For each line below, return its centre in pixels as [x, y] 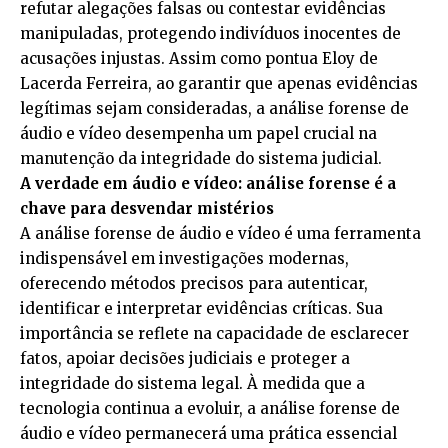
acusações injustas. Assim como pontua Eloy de [199, 58]
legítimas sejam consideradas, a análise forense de [214, 108]
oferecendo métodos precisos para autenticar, [194, 283]
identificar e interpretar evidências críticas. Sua [201, 308]
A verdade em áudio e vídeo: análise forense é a [208, 183]
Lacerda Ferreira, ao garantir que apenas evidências [219, 83]
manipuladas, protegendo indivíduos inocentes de [210, 33]
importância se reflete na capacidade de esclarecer [214, 333]
